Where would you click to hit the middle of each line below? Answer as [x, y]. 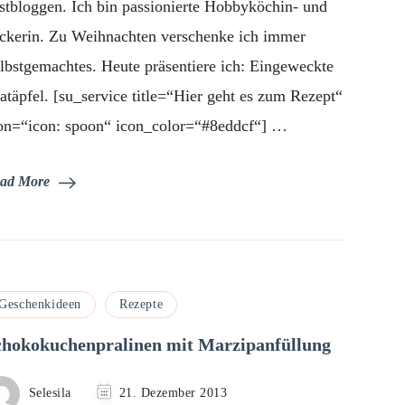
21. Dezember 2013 [173, 393]
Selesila [50, 393]
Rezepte [141, 304]
